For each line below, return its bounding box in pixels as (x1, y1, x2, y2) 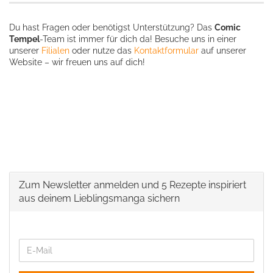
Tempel (9, 34, 40, 44)
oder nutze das (69, 46, 134, 55)
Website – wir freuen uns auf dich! (9, 57, 145, 67)
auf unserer (199, 46, 246, 55)
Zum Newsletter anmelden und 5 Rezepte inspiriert (19, 179, 246, 191)
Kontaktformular (134, 46, 199, 55)
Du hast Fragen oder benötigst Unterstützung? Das (9, 23, 214, 32)
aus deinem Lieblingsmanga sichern (19, 193, 180, 204)
